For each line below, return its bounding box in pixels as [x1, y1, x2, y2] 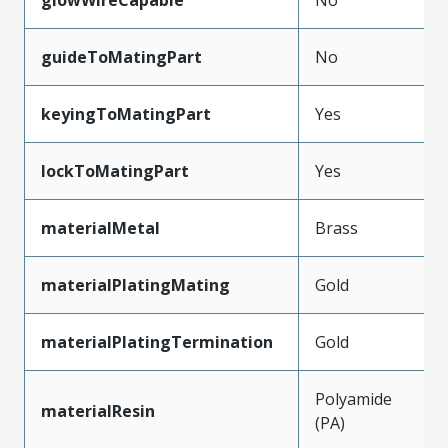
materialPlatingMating [41, 273, 230, 296]
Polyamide [315, 387, 392, 410]
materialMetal [41, 216, 160, 239]
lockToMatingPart [41, 159, 189, 182]
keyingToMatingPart [41, 102, 211, 125]
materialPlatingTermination [41, 330, 273, 353]
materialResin [41, 399, 155, 422]
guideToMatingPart [41, 45, 202, 68]
